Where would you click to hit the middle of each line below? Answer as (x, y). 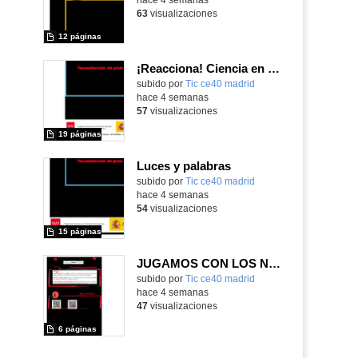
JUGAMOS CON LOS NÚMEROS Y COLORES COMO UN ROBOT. (274, 263)
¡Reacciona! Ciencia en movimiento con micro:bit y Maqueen (273, 68)
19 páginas (80, 133)
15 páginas (80, 231)
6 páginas (77, 328)
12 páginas (80, 36)
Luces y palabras (183, 165)
